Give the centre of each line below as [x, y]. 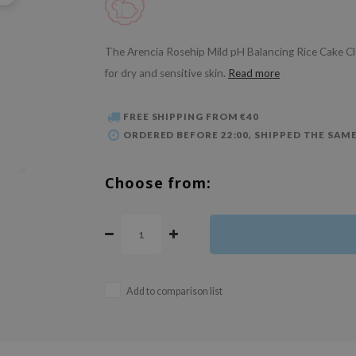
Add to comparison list [174, 292]
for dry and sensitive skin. [166, 73]
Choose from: [158, 183]
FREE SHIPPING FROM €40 [191, 117]
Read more [254, 73]
